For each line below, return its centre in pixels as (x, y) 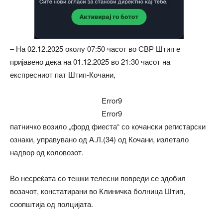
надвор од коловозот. (47, 152)
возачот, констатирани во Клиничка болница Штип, (98, 191)
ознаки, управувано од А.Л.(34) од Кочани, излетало (99, 139)
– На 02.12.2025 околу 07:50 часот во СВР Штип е (95, 48)
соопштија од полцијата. (52, 204)
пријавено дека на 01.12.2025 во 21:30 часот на (90, 61)
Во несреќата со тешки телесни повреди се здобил (98, 178)
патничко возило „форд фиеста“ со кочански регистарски (108, 126)
